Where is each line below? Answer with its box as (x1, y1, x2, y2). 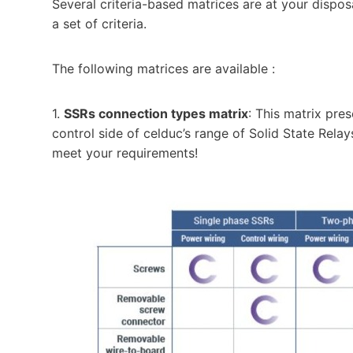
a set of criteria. (52, 16, 147, 32)
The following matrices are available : (52, 61, 275, 77)
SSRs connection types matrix (64, 106, 248, 122)
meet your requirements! (52, 145, 198, 162)
